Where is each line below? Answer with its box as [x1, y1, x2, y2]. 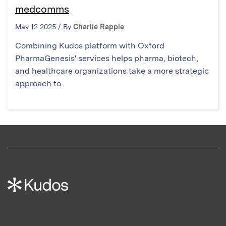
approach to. [15, 79, 63, 89]
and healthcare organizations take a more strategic [15, 66, 209, 76]
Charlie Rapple [73, 23, 124, 31]
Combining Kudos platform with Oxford [15, 41, 164, 51]
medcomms [15, 3, 69, 16]
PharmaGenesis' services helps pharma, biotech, [15, 53, 198, 64]
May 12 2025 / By [15, 23, 73, 31]
